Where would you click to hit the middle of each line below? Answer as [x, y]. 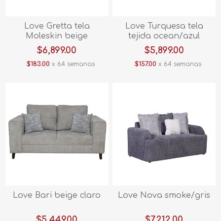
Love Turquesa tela [164, 26]
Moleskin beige [57, 36]
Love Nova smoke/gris [164, 196]
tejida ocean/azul [164, 36]
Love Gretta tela [57, 26]
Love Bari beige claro [57, 196]
